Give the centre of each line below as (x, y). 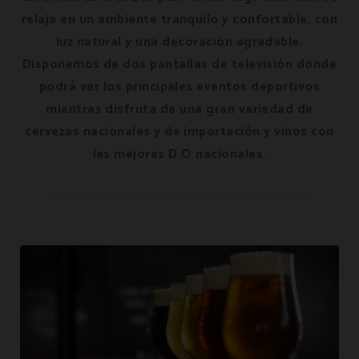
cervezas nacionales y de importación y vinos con (179, 132)
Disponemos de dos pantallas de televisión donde (179, 65)
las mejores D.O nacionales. (179, 154)
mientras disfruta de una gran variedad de (179, 109)
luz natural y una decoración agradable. (179, 42)
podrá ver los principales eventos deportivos (179, 87)
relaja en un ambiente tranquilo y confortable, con (179, 20)
